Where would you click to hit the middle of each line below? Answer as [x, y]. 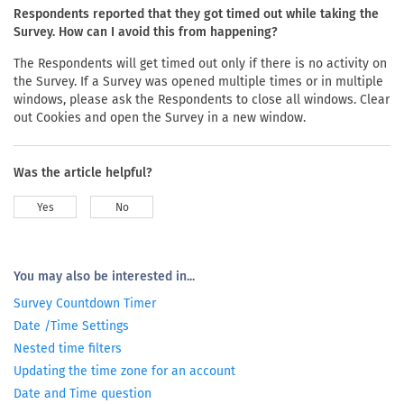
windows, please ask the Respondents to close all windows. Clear [202, 99]
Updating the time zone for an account [124, 371]
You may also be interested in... [104, 276]
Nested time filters [68, 348]
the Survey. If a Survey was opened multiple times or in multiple [198, 81]
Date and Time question [83, 393]
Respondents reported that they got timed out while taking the [196, 14]
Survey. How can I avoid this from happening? [146, 32]
